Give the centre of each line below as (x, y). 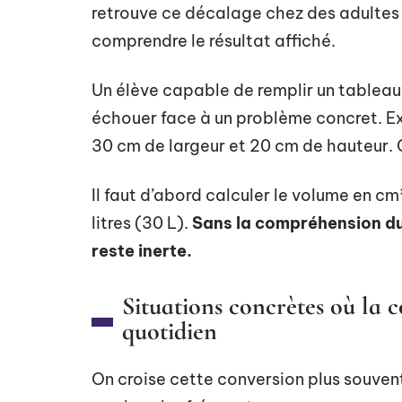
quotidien (170, 331)
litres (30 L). (142, 223)
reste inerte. (142, 251)
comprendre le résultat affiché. (214, 41)
